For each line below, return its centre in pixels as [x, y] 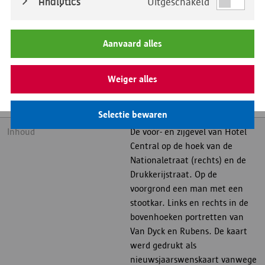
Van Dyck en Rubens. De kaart [189, 231]
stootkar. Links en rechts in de [189, 203]
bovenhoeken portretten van [187, 217]
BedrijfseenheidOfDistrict [56, 74]
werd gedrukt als [163, 245]
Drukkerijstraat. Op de [174, 174]
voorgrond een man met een [187, 188]
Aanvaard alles [132, 43]
